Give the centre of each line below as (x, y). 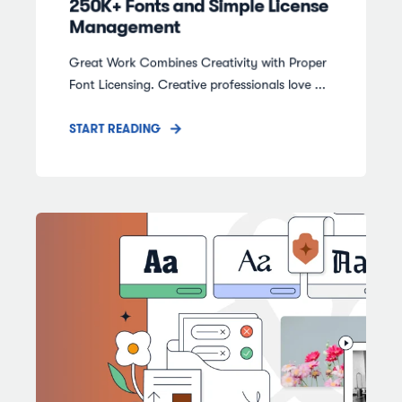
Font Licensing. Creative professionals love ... (197, 84)
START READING (115, 129)
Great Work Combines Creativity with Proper (197, 62)
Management (124, 26)
